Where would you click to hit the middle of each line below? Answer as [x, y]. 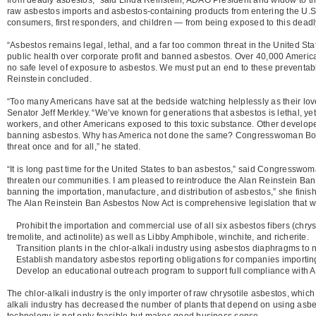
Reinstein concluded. [49, 79]
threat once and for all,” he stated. [74, 146]
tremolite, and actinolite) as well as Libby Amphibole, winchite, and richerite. [158, 237]
